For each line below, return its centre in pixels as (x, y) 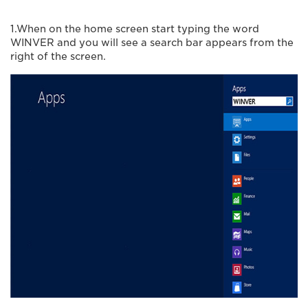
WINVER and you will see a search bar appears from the (152, 42)
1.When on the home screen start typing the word (135, 29)
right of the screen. (58, 56)
